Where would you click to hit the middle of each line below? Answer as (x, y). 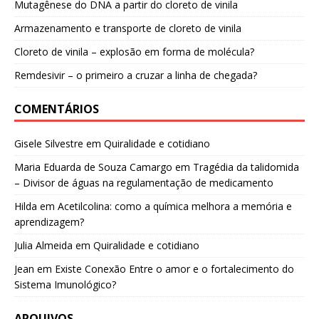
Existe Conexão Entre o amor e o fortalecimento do (174, 269)
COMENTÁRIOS (57, 109)
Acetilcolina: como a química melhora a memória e (175, 206)
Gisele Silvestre (49, 144)
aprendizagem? (49, 222)
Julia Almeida (43, 246)
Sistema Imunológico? (65, 285)
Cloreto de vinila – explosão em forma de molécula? (134, 52)
